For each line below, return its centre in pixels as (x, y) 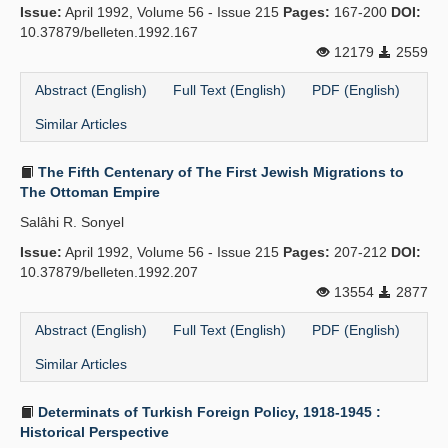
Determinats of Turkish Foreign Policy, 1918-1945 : (207, 412)
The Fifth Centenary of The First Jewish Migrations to (219, 172)
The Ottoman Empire (90, 192)
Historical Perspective (94, 432)
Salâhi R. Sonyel (72, 222)
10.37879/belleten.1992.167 (109, 32)
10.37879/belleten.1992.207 (109, 272)
